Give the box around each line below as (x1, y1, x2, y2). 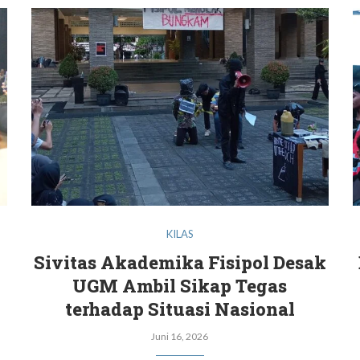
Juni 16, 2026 (151, 330, 209, 343)
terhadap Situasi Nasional (64, 297, 295, 321)
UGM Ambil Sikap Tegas (72, 274, 288, 298)
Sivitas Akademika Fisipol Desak (33, 251, 326, 275)
